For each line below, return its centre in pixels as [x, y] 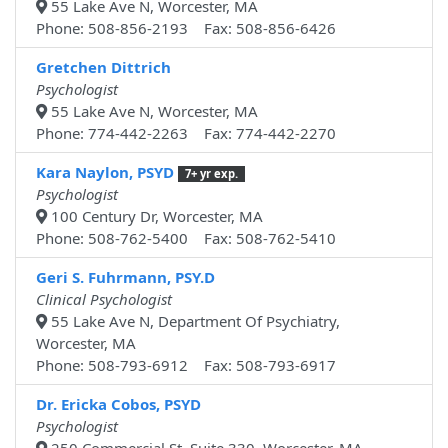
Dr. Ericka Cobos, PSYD [118, 404]
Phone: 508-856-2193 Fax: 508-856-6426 [186, 28]
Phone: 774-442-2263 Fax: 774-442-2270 [186, 133]
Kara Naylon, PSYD [105, 172]
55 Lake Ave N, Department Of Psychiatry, [193, 321]
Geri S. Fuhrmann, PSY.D [125, 277]
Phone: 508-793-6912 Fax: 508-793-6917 [186, 365]
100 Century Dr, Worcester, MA [155, 216]
